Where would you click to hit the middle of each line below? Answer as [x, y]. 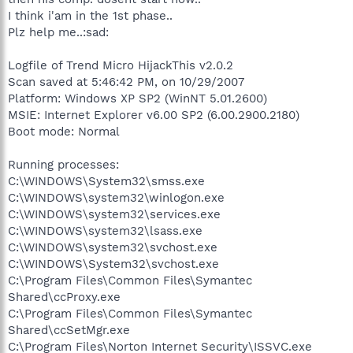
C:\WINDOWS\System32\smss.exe [106, 181]
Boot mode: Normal [64, 131]
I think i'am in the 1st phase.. [90, 15]
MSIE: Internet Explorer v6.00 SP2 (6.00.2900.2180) [154, 115]
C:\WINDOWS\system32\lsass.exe [105, 230]
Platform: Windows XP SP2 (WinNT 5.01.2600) [137, 98]
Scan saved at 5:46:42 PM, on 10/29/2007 [126, 82]
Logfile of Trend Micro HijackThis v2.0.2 [121, 65]
